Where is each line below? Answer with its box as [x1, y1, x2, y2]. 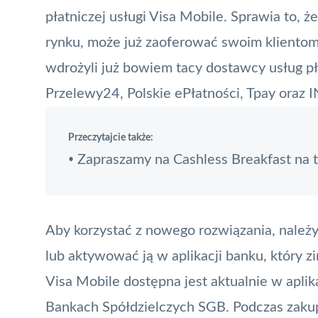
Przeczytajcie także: [68, 132, 153, 143]
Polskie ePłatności [127, 86, 240, 101]
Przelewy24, [45, 86, 127, 101]
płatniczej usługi [45, 9, 149, 24]
